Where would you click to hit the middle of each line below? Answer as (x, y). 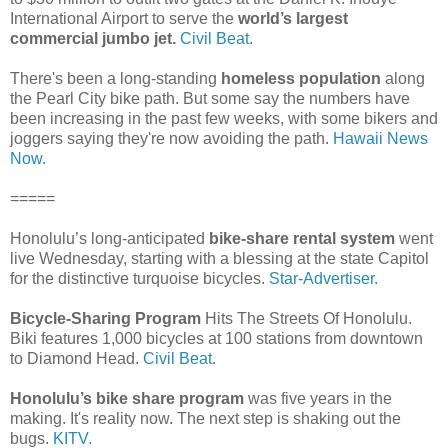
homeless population (301, 79)
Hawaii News (380, 139)
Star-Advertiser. (321, 279)
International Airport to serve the (122, 19)
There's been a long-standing (115, 79)
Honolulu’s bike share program (127, 399)
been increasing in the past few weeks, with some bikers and (224, 119)
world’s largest (291, 19)
